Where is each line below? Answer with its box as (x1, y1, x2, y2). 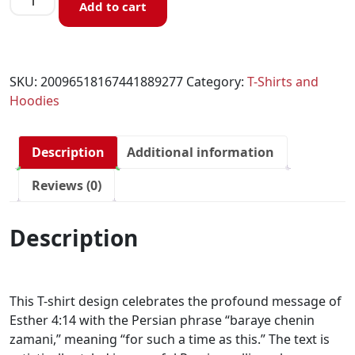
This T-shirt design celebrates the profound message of (10, 292, 342, 310)
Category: (186, 73, 247, 90)
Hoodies (10, 92, 59, 109)
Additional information (127, 143, 274, 161)
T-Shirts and (247, 73, 319, 90)
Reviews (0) (32, 177, 101, 194)
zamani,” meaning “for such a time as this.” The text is (10, 330, 330, 348)
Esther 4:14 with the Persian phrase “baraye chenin (10, 311, 315, 329)
